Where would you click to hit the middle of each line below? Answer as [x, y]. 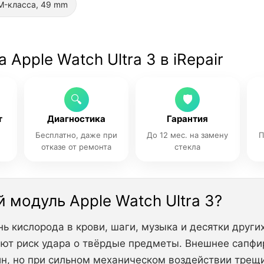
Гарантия [188, 119]
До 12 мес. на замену [188, 135]
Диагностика [77, 119]
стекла [188, 147]
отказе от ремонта [77, 147]
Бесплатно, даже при [77, 135]
